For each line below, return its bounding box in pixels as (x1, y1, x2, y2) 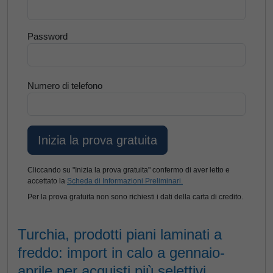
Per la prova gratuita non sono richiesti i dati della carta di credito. (27, 193, 243, 201)
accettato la (27, 177, 67, 185)
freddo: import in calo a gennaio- (18, 244, 225, 261)
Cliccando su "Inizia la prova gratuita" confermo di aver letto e (27, 166, 230, 174)
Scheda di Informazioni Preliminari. (67, 177, 183, 185)
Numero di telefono (27, 80, 102, 91)
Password (27, 31, 68, 41)
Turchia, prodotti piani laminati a (18, 226, 222, 243)
